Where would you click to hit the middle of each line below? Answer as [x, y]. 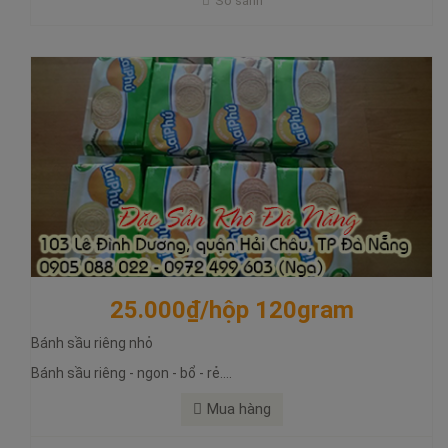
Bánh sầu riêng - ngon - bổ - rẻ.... [133, 372]
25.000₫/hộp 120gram [231, 309]
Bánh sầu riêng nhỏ [92, 342]
